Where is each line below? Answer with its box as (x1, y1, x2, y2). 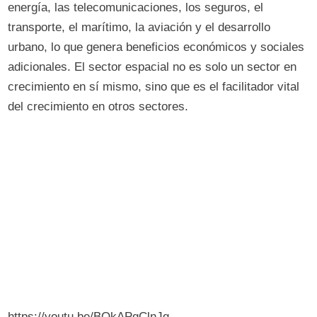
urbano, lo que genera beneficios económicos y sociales (8, 40, 305, 54)
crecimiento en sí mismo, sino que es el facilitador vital (8, 80, 300, 93)
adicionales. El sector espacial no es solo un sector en (8, 60, 297, 74)
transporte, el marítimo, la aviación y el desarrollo (8, 21, 271, 34)
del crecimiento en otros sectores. (8, 100, 189, 113)
